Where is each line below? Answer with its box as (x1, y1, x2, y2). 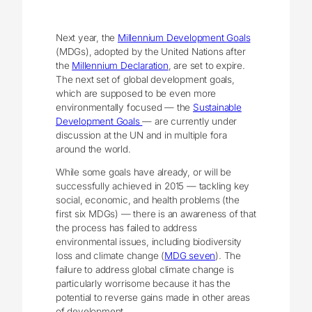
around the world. (56, 143, 131, 155)
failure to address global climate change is (56, 264, 234, 276)
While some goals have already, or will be (56, 166, 231, 178)
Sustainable (193, 101, 242, 113)
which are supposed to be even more (56, 87, 217, 99)
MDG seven (164, 250, 216, 262)
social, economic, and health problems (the (56, 194, 240, 206)
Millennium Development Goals (118, 31, 251, 43)
